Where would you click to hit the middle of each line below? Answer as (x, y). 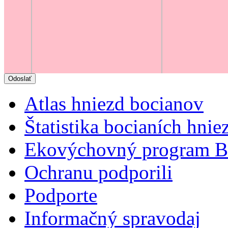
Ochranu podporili (98, 172)
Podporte (61, 195)
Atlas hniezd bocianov (114, 103)
